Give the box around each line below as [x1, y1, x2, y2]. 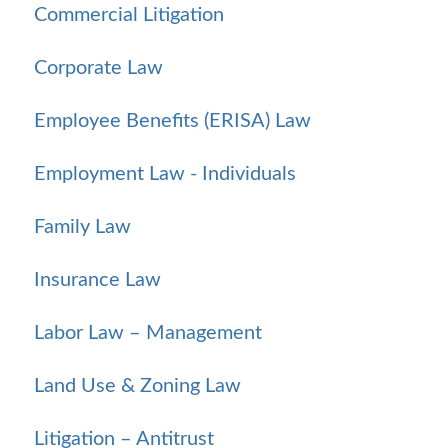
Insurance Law [34, 269, 161, 290]
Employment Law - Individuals [34, 163, 296, 184]
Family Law [34, 216, 131, 237]
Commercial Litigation [34, 4, 224, 25]
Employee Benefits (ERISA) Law [34, 110, 311, 131]
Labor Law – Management [34, 322, 262, 343]
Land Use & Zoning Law [34, 375, 241, 396]
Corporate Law [34, 57, 163, 78]
